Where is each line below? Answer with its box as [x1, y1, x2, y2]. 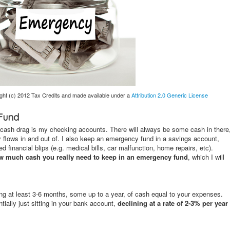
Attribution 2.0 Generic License [131, 91, 208, 99]
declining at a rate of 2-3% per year [118, 198, 228, 208]
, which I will [188, 152, 224, 162]
